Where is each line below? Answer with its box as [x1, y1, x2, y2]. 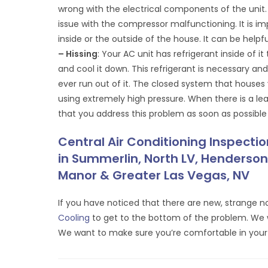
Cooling [58, 212, 90, 224]
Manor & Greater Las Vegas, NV [58, 167, 250, 184]
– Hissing [58, 48, 98, 60]
